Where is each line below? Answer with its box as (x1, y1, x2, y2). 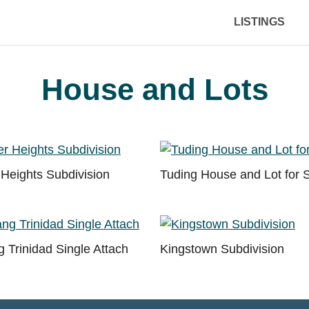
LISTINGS (234, 16, 285, 28)
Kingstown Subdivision (160, 242, 284, 256)
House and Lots (41, 72, 268, 106)
